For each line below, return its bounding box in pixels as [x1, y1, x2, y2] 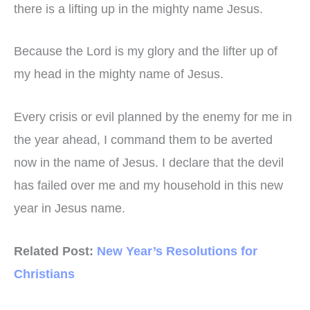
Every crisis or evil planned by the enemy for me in [14, 110, 292, 125]
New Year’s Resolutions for [97, 244, 257, 259]
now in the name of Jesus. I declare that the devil [14, 156, 284, 170]
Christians [14, 267, 75, 282]
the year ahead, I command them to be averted [14, 133, 273, 147]
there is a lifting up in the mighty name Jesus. [14, 1, 263, 16]
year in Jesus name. [14, 201, 125, 216]
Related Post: [14, 244, 97, 259]
